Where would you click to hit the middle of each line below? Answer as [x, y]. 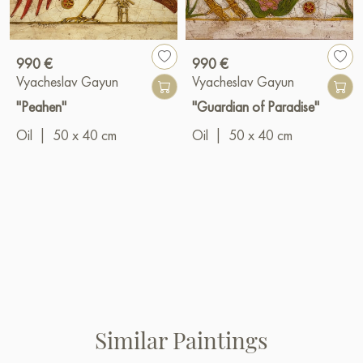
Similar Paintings [181, 340]
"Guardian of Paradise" [256, 106]
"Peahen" [41, 106]
